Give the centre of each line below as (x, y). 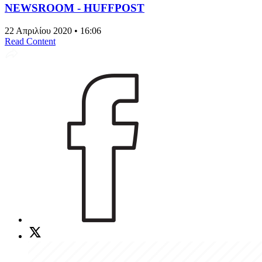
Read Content (30, 41)
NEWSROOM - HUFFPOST (75, 8)
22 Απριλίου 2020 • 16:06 (53, 30)
